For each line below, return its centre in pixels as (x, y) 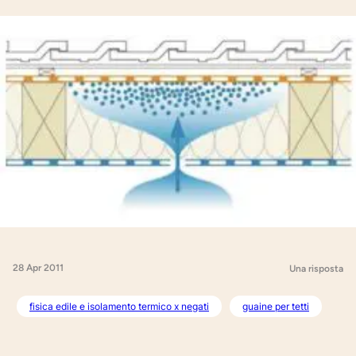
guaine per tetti (276, 306)
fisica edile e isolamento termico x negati (119, 306)
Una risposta (316, 268)
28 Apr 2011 (38, 268)
